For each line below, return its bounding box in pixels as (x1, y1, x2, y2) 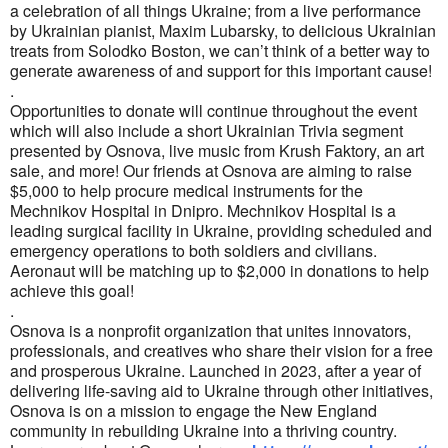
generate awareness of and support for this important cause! (10, 58, 432, 82)
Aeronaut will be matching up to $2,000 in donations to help (10, 258, 429, 282)
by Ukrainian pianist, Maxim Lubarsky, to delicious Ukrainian (10, 18, 436, 42)
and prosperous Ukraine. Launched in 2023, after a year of (10, 358, 421, 382)
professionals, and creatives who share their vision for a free (10, 338, 433, 362)
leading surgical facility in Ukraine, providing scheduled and (10, 218, 432, 242)
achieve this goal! (10, 278, 134, 302)
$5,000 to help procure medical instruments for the (10, 178, 363, 202)
